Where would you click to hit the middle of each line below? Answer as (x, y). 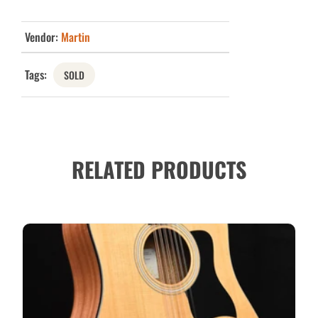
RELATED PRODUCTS (159, 169)
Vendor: (43, 37)
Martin (76, 37)
